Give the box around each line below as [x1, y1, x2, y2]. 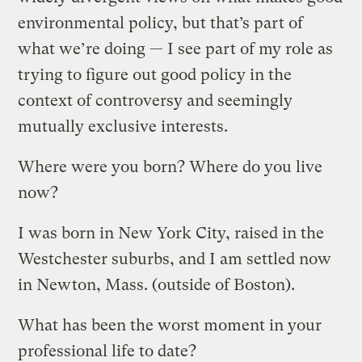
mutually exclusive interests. [18, 116, 229, 136]
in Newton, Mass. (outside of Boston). [18, 275, 296, 294]
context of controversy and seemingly [18, 90, 293, 110]
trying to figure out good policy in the [18, 65, 293, 84]
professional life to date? [18, 341, 197, 360]
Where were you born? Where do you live [18, 157, 323, 176]
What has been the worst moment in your [18, 315, 322, 335]
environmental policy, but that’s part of [18, 13, 304, 32]
